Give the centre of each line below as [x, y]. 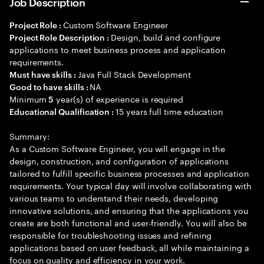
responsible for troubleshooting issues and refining [111, 235]
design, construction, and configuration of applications [119, 160]
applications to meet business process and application [118, 49]
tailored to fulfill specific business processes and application [129, 173]
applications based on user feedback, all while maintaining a [129, 247]
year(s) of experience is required [119, 98]
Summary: [29, 136]
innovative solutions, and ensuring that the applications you [129, 210]
